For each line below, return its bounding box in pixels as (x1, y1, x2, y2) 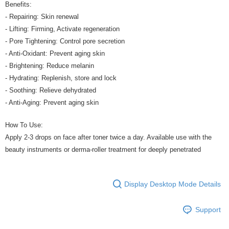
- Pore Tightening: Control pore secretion (5, 37, 125, 45)
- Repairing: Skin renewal (5, 13, 79, 20)
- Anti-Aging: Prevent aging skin (5, 99, 99, 106)
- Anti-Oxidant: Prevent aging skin (5, 50, 105, 57)
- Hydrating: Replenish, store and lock (5, 74, 117, 82)
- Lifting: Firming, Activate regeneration (5, 25, 120, 33)
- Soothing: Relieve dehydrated (5, 86, 96, 94)
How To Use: (5, 121, 43, 129)
